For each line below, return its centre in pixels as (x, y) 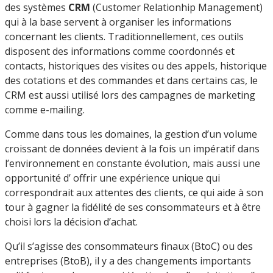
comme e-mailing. (45, 109)
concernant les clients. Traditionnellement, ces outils (124, 36)
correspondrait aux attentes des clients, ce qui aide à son (134, 192)
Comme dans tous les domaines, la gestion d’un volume (131, 134)
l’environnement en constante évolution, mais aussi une (133, 163)
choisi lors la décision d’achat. (71, 222)
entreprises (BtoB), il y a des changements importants (128, 261)
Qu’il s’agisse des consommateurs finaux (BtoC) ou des (129, 246)
